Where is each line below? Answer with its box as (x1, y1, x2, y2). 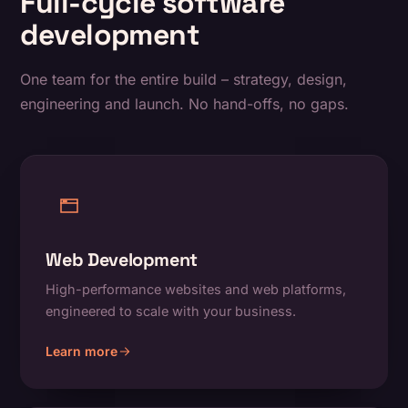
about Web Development (45, 352, 199, 369)
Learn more (46, 343, 118, 360)
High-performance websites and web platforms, (46, 281, 347, 298)
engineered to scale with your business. (46, 303, 297, 320)
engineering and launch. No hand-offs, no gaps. (20, 95, 350, 114)
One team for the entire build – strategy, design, (20, 70, 348, 89)
